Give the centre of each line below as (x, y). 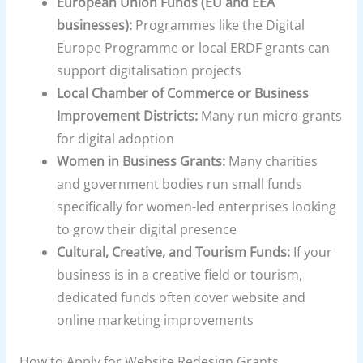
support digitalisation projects (149, 70)
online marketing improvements (156, 320)
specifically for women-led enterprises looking (197, 206)
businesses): (95, 25)
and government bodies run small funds (180, 184)
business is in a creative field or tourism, (180, 274)
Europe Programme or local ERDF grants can (194, 47)
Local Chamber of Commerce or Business (183, 93)
